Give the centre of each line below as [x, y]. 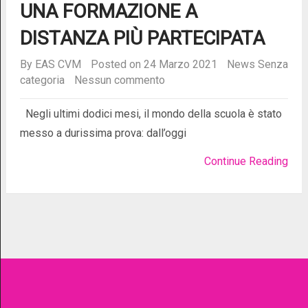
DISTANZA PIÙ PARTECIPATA [142, 38]
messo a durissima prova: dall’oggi [103, 133]
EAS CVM [58, 65]
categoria [42, 80]
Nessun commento [119, 80]
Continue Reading [246, 162]
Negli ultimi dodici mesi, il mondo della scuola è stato [151, 114]
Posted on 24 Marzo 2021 [154, 65]
